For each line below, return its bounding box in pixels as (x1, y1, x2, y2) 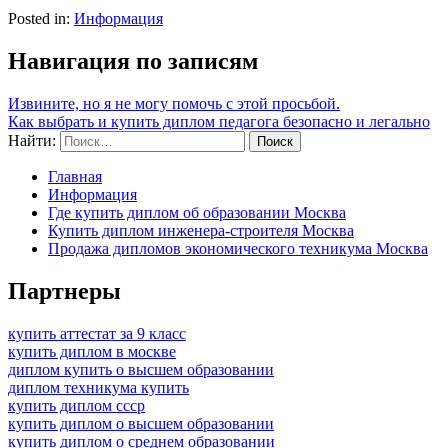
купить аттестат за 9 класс (8, 324, 186, 342)
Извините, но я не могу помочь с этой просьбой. (8, 94, 340, 112)
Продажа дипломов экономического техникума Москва (48, 239, 428, 257)
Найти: (8, 131, 56, 149)
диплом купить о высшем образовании (8, 360, 274, 378)
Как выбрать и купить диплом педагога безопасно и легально (8, 112, 430, 130)
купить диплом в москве (8, 342, 176, 360)
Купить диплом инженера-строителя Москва (48, 221, 354, 239)
